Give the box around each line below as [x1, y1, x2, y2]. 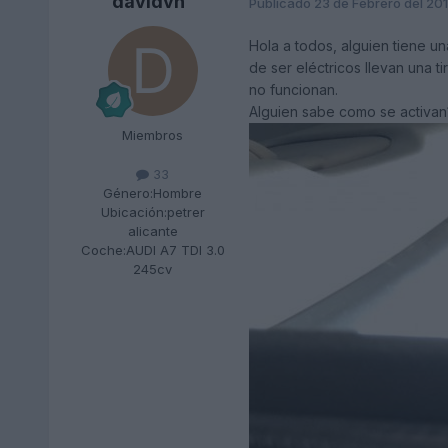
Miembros [122, 127, 184, 144]
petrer [166, 204, 205, 221]
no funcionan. [248, 81, 342, 99]
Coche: [80, 242, 126, 259]
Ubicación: [100, 204, 167, 221]
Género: [103, 185, 154, 202]
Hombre [153, 185, 203, 202]
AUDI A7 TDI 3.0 [125, 242, 225, 259]
